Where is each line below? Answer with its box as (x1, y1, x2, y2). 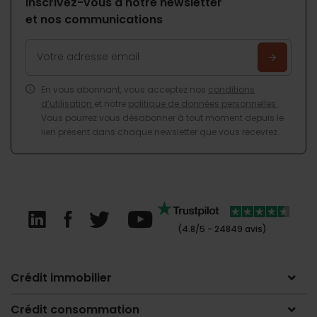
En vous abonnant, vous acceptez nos (41, 83, 208, 96)
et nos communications (25, 11, 163, 28)
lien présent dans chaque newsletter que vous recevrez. (41, 125, 279, 138)
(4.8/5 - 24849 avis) (175, 222, 267, 235)
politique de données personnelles (128, 97, 278, 110)
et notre (94, 97, 128, 110)
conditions (208, 83, 255, 96)
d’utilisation (41, 97, 94, 110)
